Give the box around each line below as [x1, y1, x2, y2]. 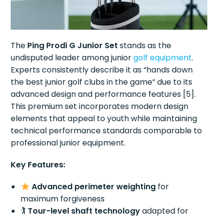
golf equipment [133, 52, 192, 64]
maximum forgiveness [20, 193, 105, 205]
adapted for [140, 205, 189, 217]
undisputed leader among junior [11, 52, 134, 64]
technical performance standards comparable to [11, 125, 202, 137]
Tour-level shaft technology [28, 205, 141, 217]
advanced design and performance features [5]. [11, 89, 196, 100]
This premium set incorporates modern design [11, 101, 189, 112]
